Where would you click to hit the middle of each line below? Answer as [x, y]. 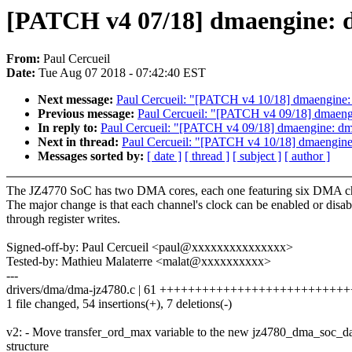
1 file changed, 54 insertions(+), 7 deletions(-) [119, 304]
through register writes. [63, 219]
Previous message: [88, 114]
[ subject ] [257, 156]
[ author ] [307, 156]
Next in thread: [80, 142]
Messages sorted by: [92, 156]
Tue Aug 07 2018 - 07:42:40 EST [122, 73]
